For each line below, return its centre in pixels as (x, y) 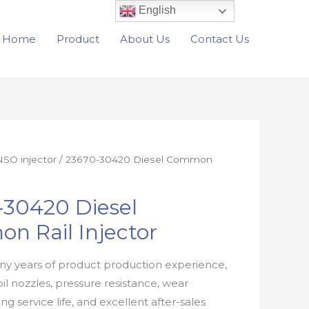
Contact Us (220, 39)
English (156, 10)
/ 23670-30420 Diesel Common (135, 159)
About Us (145, 39)
